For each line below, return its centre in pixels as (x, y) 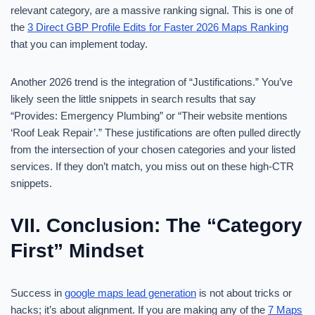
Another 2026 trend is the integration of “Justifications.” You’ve (152, 82)
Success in (38, 293)
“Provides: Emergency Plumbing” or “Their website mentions (149, 116)
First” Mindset (77, 251)
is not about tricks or (244, 293)
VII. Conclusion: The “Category (156, 225)
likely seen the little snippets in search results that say (133, 99)
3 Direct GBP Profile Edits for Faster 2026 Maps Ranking (158, 27)
